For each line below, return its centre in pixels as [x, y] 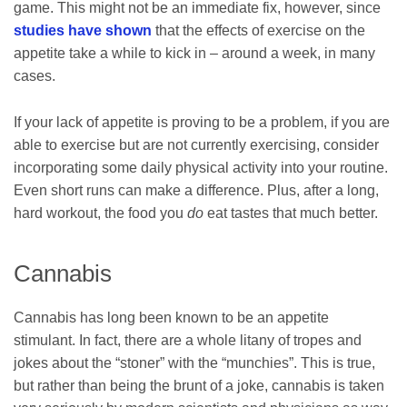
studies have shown [83, 31]
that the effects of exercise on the [258, 31]
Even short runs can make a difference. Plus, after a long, [196, 190]
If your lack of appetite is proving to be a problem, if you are [202, 122]
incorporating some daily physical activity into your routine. [201, 167]
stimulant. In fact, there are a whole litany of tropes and [188, 341]
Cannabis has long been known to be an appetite [171, 318]
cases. [35, 76]
